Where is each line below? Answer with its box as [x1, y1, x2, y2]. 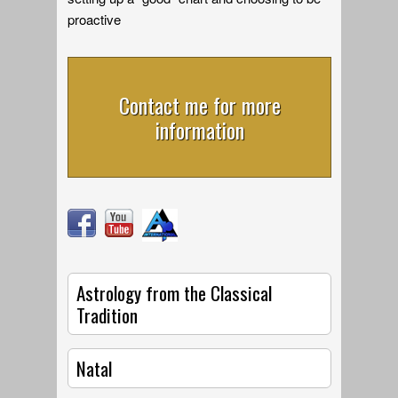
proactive [68, 10, 122, 29]
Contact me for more [118, 89, 281, 122]
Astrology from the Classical [76, 279, 273, 307]
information [155, 114, 244, 147]
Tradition [76, 301, 139, 330]
